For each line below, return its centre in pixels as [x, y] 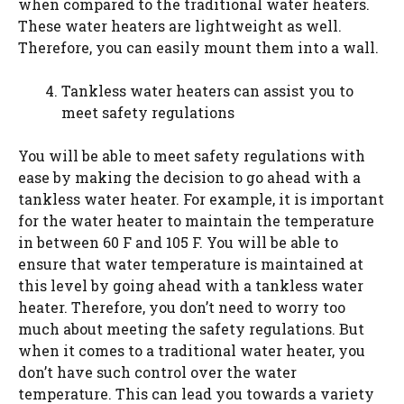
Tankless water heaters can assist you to [207, 91]
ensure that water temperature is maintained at [191, 264]
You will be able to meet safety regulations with [192, 156]
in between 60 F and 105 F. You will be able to [178, 242]
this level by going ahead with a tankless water [191, 285]
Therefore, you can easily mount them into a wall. [198, 47]
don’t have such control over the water [157, 372]
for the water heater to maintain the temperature [196, 220]
